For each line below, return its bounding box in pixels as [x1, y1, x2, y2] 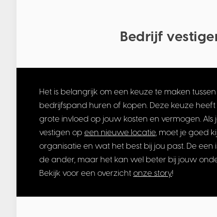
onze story [133, 168, 172, 178]
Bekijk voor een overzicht [39, 168, 133, 178]
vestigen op [39, 127, 84, 138]
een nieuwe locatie [84, 127, 155, 138]
